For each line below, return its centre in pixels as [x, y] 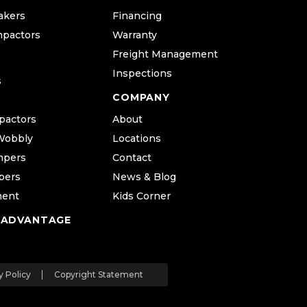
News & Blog [144, 177]
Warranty [135, 35]
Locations [137, 139]
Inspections [142, 74]
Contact [132, 158]
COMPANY [141, 98]
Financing [137, 16]
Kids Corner [142, 196]
